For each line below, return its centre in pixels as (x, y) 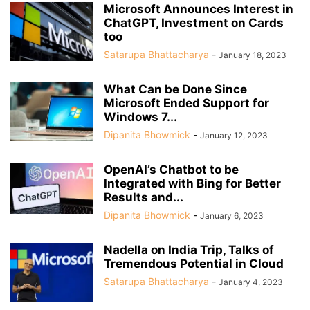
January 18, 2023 (253, 55)
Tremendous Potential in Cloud (194, 264)
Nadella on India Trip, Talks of (189, 250)
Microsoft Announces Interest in (199, 9)
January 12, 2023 (234, 135)
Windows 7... (140, 117)
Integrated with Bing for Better (192, 183)
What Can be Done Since (175, 89)
